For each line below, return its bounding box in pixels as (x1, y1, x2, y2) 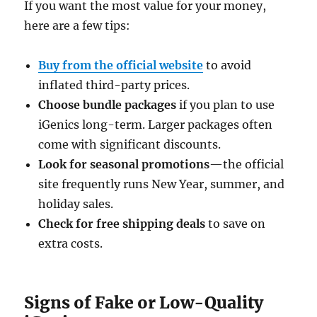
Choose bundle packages (38, 98, 177, 113)
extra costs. (38, 236, 103, 251)
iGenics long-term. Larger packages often (38, 117, 273, 132)
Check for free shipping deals (38, 217, 206, 231)
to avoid (203, 58, 252, 73)
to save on (205, 217, 266, 231)
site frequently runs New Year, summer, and (38, 177, 285, 192)
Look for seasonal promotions (38, 157, 210, 172)
